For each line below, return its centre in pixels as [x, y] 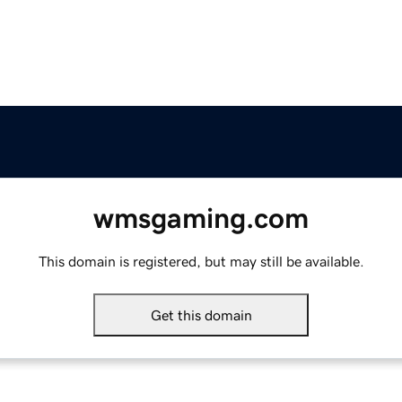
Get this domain [201, 315]
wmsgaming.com [201, 218]
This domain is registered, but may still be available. [201, 262]
